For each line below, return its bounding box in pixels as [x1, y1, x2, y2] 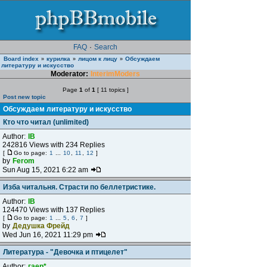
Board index [4, 55, 39, 62]
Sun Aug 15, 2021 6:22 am [2, 166, 90, 174]
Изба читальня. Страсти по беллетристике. [3, 183, 156, 191]
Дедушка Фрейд [13, 222, 70, 230]
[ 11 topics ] [95, 86, 129, 93]
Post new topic [3, 94, 46, 100]
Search [94, 43, 117, 51]
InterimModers [90, 70, 140, 78]
